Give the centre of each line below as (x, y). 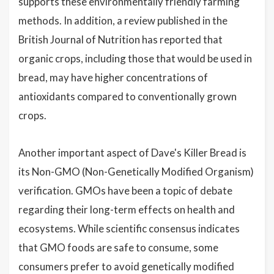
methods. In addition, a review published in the (123, 21)
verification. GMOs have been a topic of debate (125, 191)
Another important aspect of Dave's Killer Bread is (132, 153)
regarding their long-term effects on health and (127, 210)
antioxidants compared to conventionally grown (128, 97)
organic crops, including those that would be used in (135, 59)
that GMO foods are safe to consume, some (118, 248)
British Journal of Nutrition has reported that (120, 40)
